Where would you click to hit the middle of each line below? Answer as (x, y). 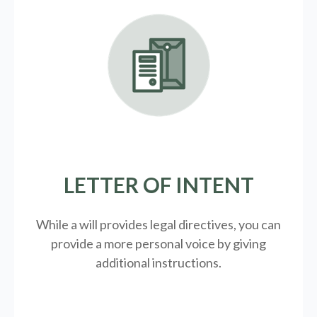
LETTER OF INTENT (158, 184)
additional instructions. (158, 262)
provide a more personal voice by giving (158, 243)
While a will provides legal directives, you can (158, 224)
